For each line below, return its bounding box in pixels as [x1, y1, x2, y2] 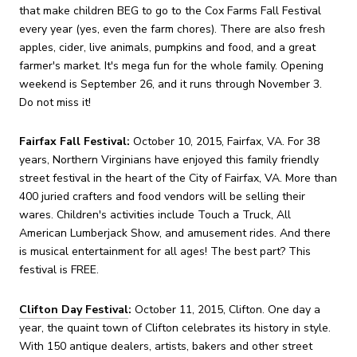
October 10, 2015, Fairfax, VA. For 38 [130, 134, 320, 150]
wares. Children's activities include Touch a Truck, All [19, 207, 291, 223]
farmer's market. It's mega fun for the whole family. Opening [19, 57, 324, 73]
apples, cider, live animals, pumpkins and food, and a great [19, 39, 316, 55]
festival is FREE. [19, 262, 99, 278]
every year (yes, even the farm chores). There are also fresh [19, 21, 325, 37]
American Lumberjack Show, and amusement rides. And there [19, 226, 331, 241]
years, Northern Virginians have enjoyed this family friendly [19, 152, 319, 168]
